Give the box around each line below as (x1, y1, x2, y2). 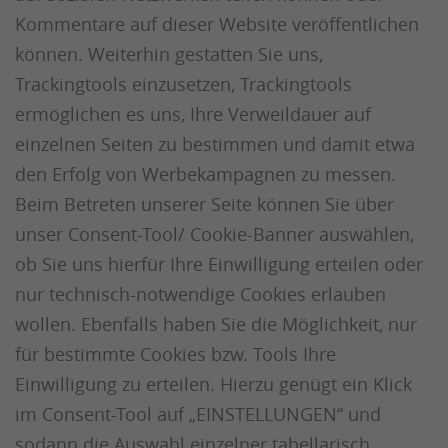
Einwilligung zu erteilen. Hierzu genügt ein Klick (15, 372, 412, 396)
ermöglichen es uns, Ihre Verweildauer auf (15, 102, 371, 126)
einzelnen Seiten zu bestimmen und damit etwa (15, 132, 415, 156)
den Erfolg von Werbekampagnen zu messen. (15, 162, 396, 186)
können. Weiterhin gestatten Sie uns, (15, 42, 323, 66)
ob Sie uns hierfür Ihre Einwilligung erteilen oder (15, 252, 423, 276)
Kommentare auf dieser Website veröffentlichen (15, 12, 419, 36)
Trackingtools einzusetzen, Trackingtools (15, 72, 352, 96)
